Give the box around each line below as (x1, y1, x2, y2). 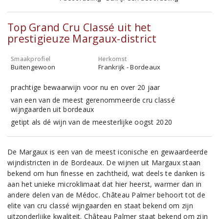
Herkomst (98, 55, 128, 63)
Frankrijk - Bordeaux (98, 63, 161, 71)
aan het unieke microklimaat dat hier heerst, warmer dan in (7, 179, 202, 189)
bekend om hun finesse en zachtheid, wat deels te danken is (7, 169, 205, 178)
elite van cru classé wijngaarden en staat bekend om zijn (7, 201, 193, 210)
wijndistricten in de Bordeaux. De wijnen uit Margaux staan (7, 158, 201, 167)
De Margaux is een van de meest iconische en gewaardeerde (7, 147, 208, 156)
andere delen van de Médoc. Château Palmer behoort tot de (7, 190, 205, 199)
